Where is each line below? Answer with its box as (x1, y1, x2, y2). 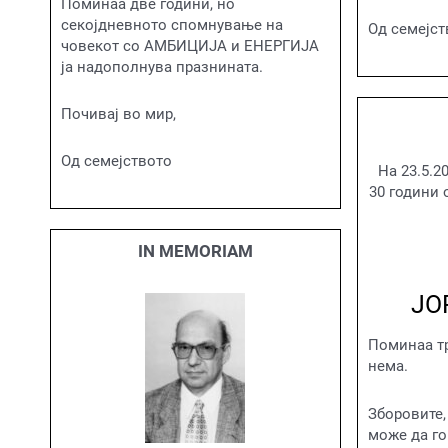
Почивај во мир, (61, 104, 176, 123)
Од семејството (61, 152, 172, 170)
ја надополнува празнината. (61, 57, 263, 76)
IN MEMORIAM (137, 241, 253, 262)
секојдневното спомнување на (61, 15, 283, 34)
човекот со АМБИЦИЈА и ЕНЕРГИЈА (61, 36, 319, 55)
